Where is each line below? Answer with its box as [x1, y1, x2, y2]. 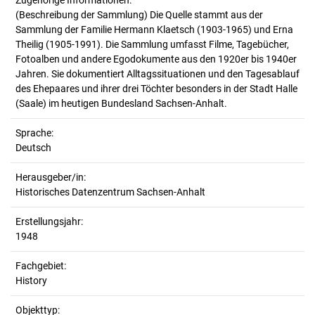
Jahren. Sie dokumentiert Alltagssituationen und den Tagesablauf [15, 68, 300, 79]
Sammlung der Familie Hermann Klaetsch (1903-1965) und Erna [15, 24, 293, 35]
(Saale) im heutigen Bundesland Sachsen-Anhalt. [15, 98, 227, 109]
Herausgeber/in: [15, 172, 86, 183]
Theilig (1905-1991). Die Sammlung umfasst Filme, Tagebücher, [15, 39, 289, 50]
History [15, 275, 47, 286]
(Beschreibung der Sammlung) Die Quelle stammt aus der [15, 9, 263, 20]
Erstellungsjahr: [15, 216, 83, 227]
